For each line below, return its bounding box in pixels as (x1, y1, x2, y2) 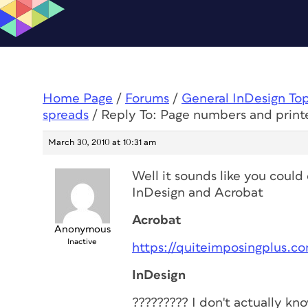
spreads (43, 109, 89, 122)
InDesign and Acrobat (132, 186, 263, 199)
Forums (125, 92, 169, 105)
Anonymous (54, 224, 111, 234)
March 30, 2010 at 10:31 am (48, 138, 156, 147)
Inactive (67, 238, 97, 245)
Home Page (43, 92, 113, 105)
